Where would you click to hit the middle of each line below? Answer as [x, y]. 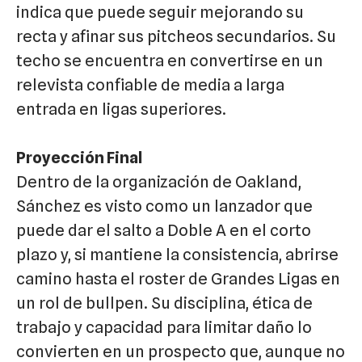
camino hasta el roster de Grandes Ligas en [178, 279]
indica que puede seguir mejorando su [160, 13]
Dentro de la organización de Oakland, [159, 182]
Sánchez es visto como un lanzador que [164, 206]
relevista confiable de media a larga [150, 85]
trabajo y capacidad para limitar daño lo [164, 328]
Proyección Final [79, 158]
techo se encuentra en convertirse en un [170, 61]
